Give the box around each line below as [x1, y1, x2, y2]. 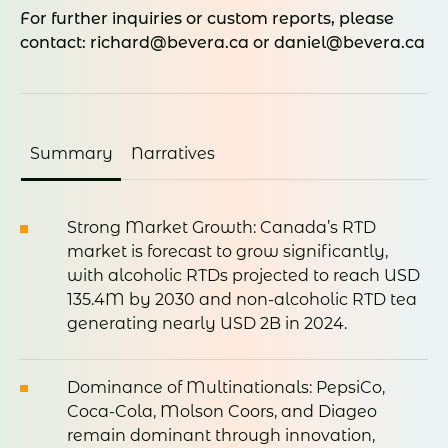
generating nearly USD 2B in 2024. [67, 314, 347, 334]
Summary [29, 144, 113, 164]
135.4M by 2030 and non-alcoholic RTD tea [67, 290, 417, 310]
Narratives [131, 144, 215, 164]
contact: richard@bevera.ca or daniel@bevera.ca [20, 32, 425, 52]
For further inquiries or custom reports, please [20, 8, 394, 28]
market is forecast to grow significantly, [67, 242, 388, 262]
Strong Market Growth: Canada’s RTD [67, 218, 376, 238]
